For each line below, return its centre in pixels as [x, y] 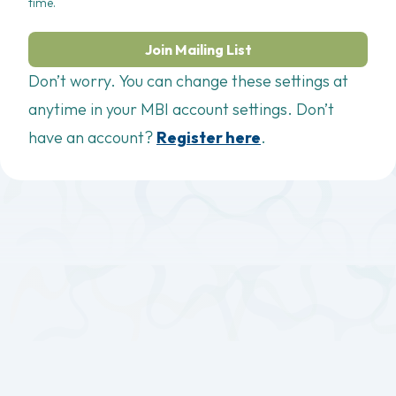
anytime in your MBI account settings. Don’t [181, 109]
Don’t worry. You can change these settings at [188, 81]
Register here [209, 137]
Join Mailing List [198, 49]
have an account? [92, 137]
